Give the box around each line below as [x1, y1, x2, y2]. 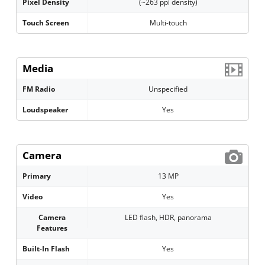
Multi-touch [149, 18, 187, 28]
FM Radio [22, 84, 56, 95]
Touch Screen [22, 18, 70, 28]
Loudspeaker [22, 105, 69, 115]
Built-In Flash [22, 244, 70, 254]
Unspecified [148, 84, 188, 95]
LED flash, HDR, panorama [124, 212, 212, 223]
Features [37, 223, 68, 234]
